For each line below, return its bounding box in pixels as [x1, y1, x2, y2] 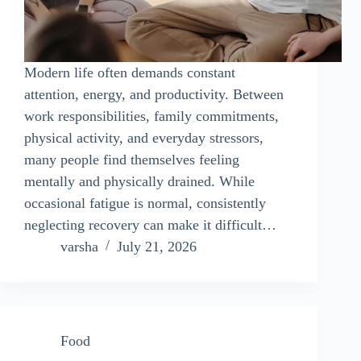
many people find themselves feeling [24, 151, 239, 168]
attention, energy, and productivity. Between [24, 85, 284, 102]
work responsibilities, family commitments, [24, 107, 279, 124]
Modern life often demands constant [24, 64, 235, 81]
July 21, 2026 [117, 238, 197, 255]
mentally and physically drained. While [24, 172, 255, 189]
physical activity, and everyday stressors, [24, 129, 263, 146]
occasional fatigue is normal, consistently [24, 194, 266, 211]
